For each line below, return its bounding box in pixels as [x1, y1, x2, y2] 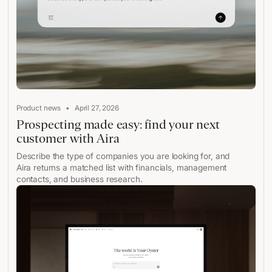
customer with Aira [16, 132, 120, 146]
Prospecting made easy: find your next [16, 118, 220, 132]
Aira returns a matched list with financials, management [16, 163, 227, 173]
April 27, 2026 [74, 104, 119, 113]
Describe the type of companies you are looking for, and [16, 151, 230, 161]
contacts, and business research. [16, 174, 143, 185]
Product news [16, 104, 61, 113]
